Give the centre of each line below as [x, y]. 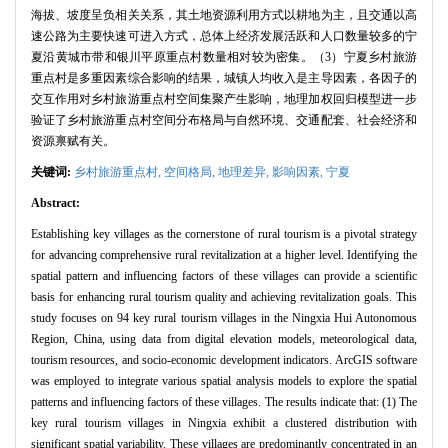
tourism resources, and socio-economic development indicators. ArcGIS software [224, 360]
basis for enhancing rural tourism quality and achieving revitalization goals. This [224, 297]
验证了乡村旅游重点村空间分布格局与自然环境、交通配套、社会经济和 [224, 120]
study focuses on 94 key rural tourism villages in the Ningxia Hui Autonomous [224, 318]
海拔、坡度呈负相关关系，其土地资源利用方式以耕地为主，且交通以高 [224, 15]
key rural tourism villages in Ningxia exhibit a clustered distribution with [224, 423]
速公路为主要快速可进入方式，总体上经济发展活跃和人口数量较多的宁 [224, 36]
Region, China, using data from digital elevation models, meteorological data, [224, 339]
